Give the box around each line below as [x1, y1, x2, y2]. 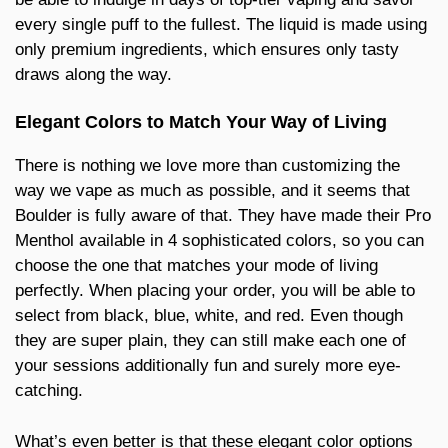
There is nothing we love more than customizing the [15, 156, 400, 176]
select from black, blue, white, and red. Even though [15, 306, 403, 326]
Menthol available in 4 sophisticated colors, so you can [15, 231, 424, 251]
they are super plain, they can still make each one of [15, 331, 406, 351]
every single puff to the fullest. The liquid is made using [15, 14, 427, 34]
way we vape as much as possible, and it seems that [15, 181, 410, 201]
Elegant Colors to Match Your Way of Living [15, 112, 387, 133]
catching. [15, 381, 83, 401]
